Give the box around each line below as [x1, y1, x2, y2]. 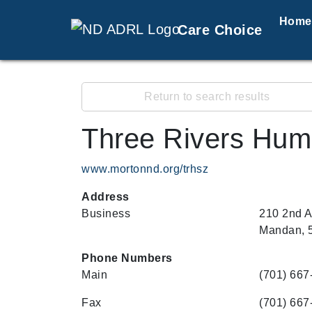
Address [81, 191, 130, 203]
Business [81, 208, 130, 219]
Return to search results [144, 91, 270, 102]
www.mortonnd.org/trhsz [81, 163, 208, 175]
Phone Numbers [81, 252, 173, 264]
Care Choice [178, 22, 263, 38]
